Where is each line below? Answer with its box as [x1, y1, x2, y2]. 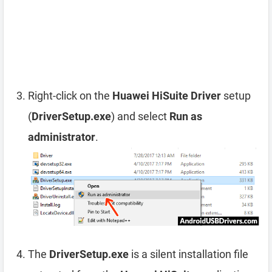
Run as [169, 110, 202, 123]
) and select [111, 110, 169, 123]
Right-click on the [28, 89, 112, 103]
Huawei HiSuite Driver [112, 89, 221, 103]
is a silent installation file [129, 248, 248, 261]
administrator [28, 131, 95, 144]
